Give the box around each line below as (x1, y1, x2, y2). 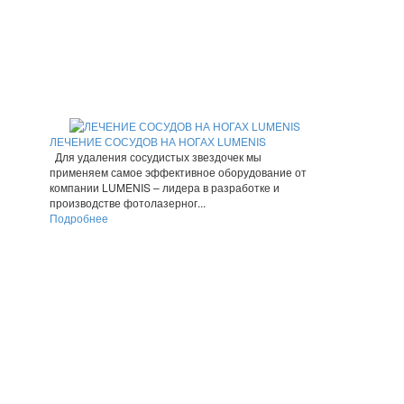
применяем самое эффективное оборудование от (50, 164, 307, 180)
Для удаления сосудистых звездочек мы (50, 149, 262, 165)
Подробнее (50, 210, 108, 226)
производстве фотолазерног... (50, 195, 206, 211)
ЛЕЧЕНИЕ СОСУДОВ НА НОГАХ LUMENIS (50, 133, 266, 150)
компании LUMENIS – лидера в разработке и (50, 179, 280, 196)
